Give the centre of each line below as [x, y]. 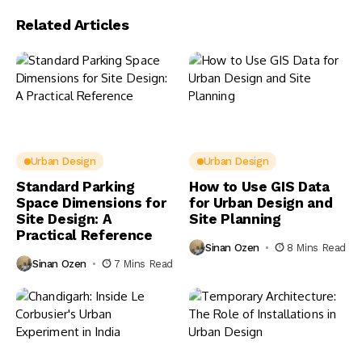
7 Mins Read [143, 263]
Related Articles [73, 25]
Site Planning [235, 219]
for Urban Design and [261, 203]
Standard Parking [76, 187]
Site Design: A [64, 219]
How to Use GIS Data [259, 187]
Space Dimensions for [91, 203]
